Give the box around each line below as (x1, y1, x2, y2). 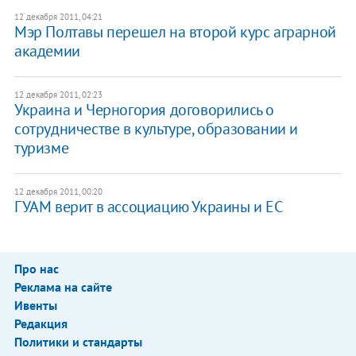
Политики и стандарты (14, 334, 142, 350)
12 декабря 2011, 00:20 (14, 186, 103, 198)
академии (14, 41, 80, 62)
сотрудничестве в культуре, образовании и (14, 118, 298, 140)
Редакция (14, 315, 68, 332)
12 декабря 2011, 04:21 (14, 11, 103, 23)
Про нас (14, 261, 59, 277)
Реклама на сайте (14, 279, 112, 296)
